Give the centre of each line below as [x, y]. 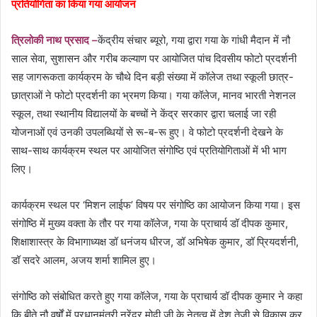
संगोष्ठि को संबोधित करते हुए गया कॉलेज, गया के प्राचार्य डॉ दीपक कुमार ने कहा [157, 296]
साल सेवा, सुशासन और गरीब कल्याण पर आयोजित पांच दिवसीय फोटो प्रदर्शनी [154, 59]
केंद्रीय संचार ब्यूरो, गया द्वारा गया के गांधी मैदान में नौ [194, 40]
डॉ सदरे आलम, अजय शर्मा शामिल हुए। [84, 260]
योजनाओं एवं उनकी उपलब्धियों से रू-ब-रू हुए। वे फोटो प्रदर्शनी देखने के [147, 132]
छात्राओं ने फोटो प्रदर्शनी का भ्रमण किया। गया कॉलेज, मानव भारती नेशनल [154, 96]
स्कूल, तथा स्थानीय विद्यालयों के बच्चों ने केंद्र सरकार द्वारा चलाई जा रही [144, 114]
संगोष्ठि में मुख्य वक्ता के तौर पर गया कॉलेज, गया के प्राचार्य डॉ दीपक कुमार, [150, 224]
